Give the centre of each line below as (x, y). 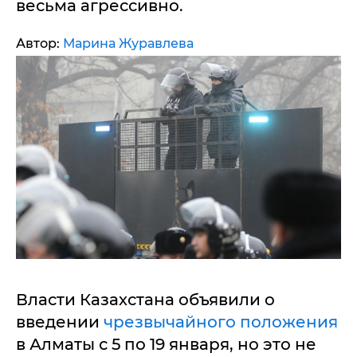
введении (60, 322)
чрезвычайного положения (221, 322)
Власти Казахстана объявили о (145, 300)
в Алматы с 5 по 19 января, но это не (166, 344)
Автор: (39, 43)
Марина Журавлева (128, 43)
